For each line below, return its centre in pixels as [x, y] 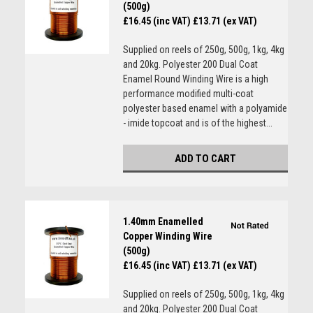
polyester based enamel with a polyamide [205, 108]
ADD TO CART [205, 159]
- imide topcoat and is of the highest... [197, 123]
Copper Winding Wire [167, 236]
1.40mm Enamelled [163, 221]
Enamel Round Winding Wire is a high [195, 79]
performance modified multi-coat [188, 94]
